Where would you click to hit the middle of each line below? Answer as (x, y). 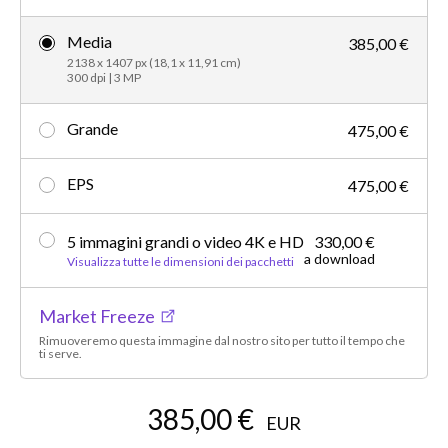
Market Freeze (97, 315)
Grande (92, 128)
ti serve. (60, 353)
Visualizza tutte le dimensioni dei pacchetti (180, 261)
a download (339, 258)
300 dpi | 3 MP (104, 77)
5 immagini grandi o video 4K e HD (185, 241)
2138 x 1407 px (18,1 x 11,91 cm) (154, 62)
